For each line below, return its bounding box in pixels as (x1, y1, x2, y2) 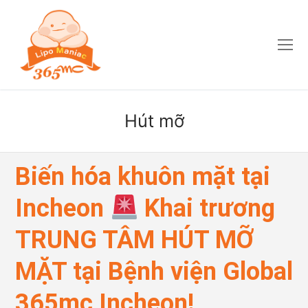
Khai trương (138, 194, 276, 223)
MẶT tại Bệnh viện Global (15, 257, 293, 286)
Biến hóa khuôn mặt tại (15, 162, 270, 191)
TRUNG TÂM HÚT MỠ (15, 225, 254, 254)
